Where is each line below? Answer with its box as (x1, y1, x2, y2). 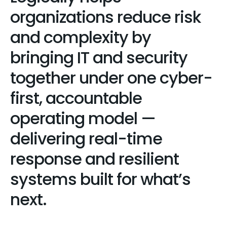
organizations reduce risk (10, 6, 201, 28)
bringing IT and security (10, 46, 187, 69)
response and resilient (10, 147, 179, 170)
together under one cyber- (10, 66, 212, 89)
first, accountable (10, 87, 142, 109)
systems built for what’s (10, 168, 191, 191)
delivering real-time (10, 127, 162, 150)
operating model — (10, 107, 156, 130)
